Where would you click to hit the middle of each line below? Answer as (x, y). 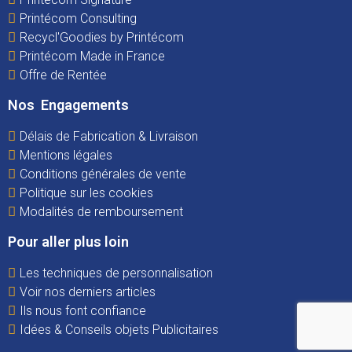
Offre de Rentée (63, 75)
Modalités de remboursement (101, 211)
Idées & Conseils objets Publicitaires (119, 329)
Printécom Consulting (78, 18)
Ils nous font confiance (83, 310)
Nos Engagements (68, 104)
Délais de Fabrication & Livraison (109, 136)
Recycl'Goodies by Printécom (102, 37)
